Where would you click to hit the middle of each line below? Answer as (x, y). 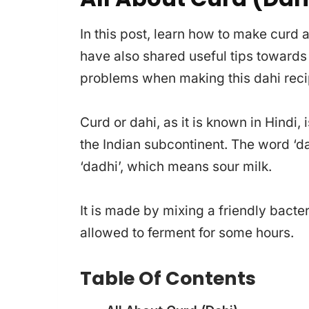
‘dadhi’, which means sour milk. (176, 167)
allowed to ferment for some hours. (187, 233)
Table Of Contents (168, 279)
